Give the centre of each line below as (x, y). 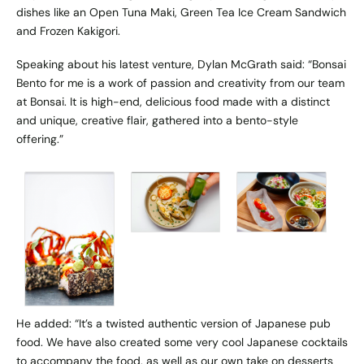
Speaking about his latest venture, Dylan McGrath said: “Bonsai (181, 65)
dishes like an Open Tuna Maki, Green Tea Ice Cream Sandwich (181, 12)
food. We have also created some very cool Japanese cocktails (182, 342)
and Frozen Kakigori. (68, 30)
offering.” (40, 139)
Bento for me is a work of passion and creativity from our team (180, 83)
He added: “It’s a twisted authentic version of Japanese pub (173, 323)
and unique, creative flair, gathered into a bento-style (157, 121)
